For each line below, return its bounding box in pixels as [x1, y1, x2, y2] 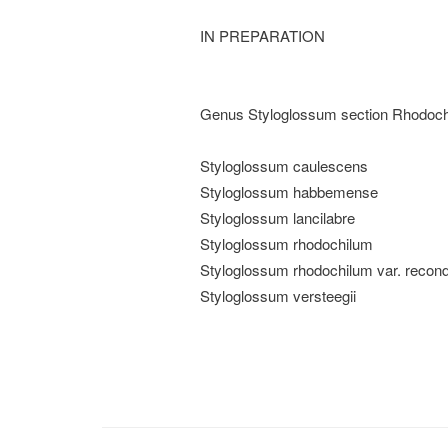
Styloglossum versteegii [199, 285, 356, 306]
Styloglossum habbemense [199, 181, 378, 202]
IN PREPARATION [199, 25, 325, 46]
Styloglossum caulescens [199, 155, 368, 176]
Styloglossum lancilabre [199, 207, 355, 228]
